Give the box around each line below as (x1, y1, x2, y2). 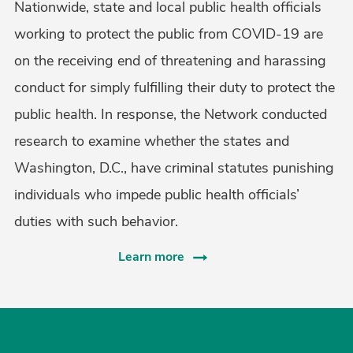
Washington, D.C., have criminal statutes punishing (14, 158, 334, 177)
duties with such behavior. (14, 212, 178, 231)
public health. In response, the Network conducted (14, 105, 327, 124)
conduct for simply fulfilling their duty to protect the (14, 78, 335, 97)
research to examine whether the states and (14, 132, 289, 150)
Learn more (118, 247, 184, 266)
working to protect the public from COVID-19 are (14, 24, 323, 43)
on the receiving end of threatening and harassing (14, 51, 326, 70)
